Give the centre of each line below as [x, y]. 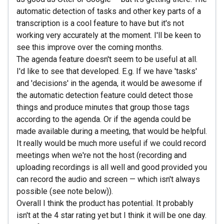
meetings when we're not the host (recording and [101, 155]
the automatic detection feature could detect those [105, 95]
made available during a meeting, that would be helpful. [112, 131]
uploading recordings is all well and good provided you [112, 167]
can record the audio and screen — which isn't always [108, 179]
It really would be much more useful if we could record [111, 143]
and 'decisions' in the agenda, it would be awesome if [109, 83]
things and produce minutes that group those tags [103, 107]
